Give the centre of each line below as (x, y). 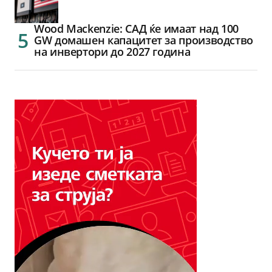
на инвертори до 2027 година (112, 52)
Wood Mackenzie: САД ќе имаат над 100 (137, 29)
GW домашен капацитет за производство (144, 40)
